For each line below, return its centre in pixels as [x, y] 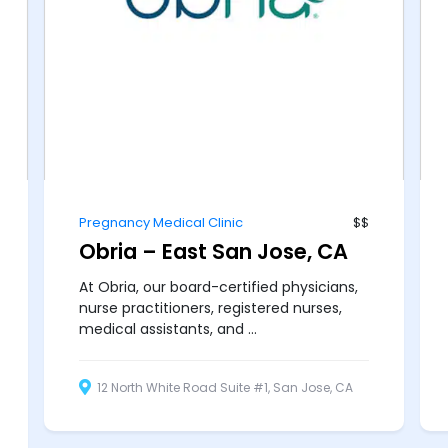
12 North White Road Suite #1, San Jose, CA [224, 388]
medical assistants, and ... [168, 328]
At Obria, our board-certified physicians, [219, 286]
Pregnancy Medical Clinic [161, 222]
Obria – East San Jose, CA [214, 251]
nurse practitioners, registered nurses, [211, 307]
